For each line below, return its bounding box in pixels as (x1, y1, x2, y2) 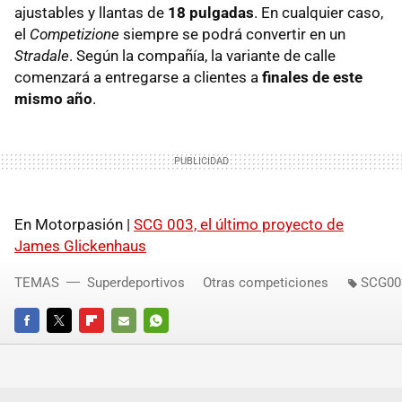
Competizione (30, 25, 119, 44)
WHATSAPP (144, 338, 205, 353)
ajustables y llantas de (14, 4, 168, 22)
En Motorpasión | (14, 215, 134, 234)
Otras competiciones (203, 275, 328, 292)
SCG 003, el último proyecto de (134, 215, 344, 234)
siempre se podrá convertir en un (119, 25, 345, 44)
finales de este (262, 68, 363, 87)
